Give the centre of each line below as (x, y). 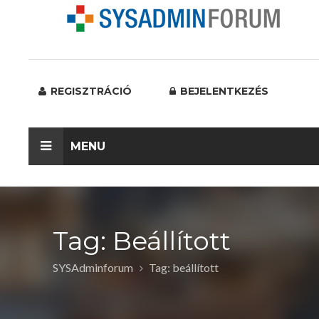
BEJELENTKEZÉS (223, 91)
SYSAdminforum (93, 267)
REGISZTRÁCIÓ (90, 91)
